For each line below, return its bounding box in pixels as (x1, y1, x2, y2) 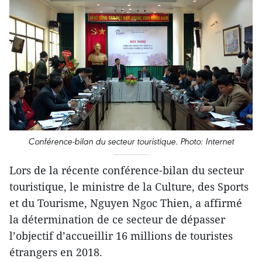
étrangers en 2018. (9, 245, 102, 260)
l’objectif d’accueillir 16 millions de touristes (9, 229, 233, 243)
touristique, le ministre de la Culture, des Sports (9, 180, 249, 194)
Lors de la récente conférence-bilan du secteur (9, 163, 244, 178)
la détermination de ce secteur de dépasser (9, 212, 225, 227)
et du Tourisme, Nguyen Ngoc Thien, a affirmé (9, 196, 242, 211)
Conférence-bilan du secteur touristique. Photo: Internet (28, 136, 234, 147)
